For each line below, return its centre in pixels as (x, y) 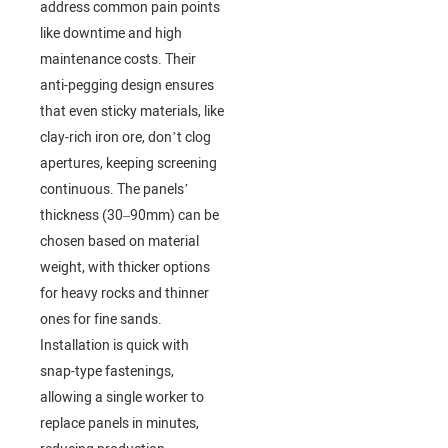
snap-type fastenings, (107, 372)
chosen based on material (119, 242)
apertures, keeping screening (128, 164)
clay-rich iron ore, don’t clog (125, 138)
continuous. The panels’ (114, 190)
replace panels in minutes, (119, 424)
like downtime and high (111, 34)
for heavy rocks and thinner (124, 294)
